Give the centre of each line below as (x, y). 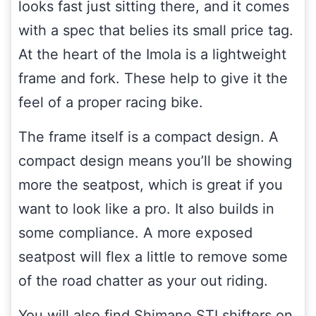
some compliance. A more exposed (135, 232)
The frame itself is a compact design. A (148, 136)
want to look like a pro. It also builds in (146, 208)
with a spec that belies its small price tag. (156, 30)
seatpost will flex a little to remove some (153, 256)
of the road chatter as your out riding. (143, 280)
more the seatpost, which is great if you (151, 184)
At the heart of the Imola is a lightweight (152, 54)
